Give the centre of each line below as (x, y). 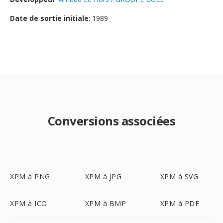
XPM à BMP (106, 203)
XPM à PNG (30, 176)
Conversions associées (111, 121)
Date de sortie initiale (49, 18)
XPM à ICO (29, 203)
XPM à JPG (103, 176)
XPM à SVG (179, 176)
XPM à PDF (180, 203)
